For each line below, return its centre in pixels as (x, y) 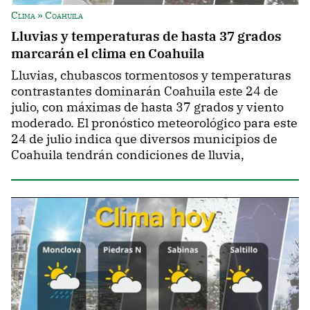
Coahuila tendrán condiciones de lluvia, (128, 154)
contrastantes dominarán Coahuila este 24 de (145, 91)
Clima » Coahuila (47, 15)
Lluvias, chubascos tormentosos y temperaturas (151, 75)
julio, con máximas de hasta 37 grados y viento (147, 107)
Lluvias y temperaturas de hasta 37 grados (146, 35)
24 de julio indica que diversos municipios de (144, 138)
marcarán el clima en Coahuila (108, 53)
